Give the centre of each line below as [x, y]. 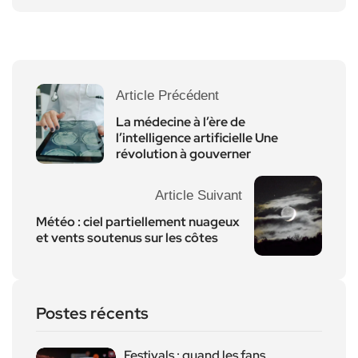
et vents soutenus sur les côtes [127, 237]
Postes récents [92, 313]
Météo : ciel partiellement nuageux [138, 221]
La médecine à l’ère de [181, 121]
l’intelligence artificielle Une [197, 137]
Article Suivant [199, 195]
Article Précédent [167, 95]
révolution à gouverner [183, 153]
